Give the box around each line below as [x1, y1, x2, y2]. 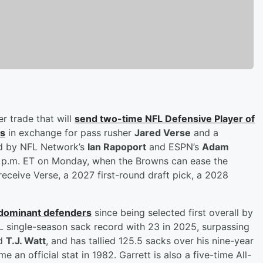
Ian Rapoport [87, 140, 146, 153]
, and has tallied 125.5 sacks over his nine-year [46, 234, 254, 247]
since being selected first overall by [92, 206, 253, 218]
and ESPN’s [146, 140, 202, 153]
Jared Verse [134, 126, 191, 139]
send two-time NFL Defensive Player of [75, 112, 255, 124]
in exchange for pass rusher [5, 126, 134, 139]
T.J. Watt [6, 234, 46, 247]
